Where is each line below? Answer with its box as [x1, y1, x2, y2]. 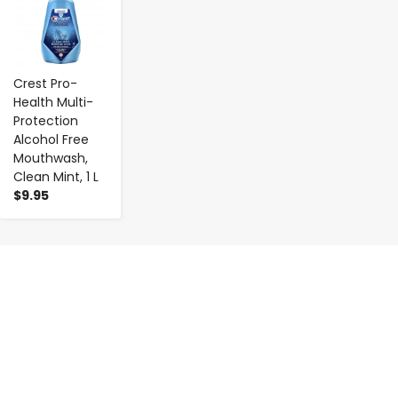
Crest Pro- [13, 74, 77, 92]
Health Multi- [13, 92, 93, 111]
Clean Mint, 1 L [13, 167, 99, 186]
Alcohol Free [13, 130, 89, 148]
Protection [13, 111, 78, 130]
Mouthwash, [13, 148, 88, 167]
